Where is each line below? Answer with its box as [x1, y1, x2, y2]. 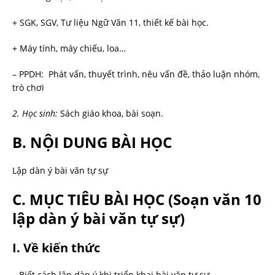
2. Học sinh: [12, 107, 58, 119]
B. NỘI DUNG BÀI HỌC [12, 132, 172, 152]
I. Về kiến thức [12, 239, 100, 256]
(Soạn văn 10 [165, 189, 261, 209]
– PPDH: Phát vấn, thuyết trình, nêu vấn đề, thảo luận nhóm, [12, 68, 260, 80]
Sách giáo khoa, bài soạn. [58, 107, 163, 119]
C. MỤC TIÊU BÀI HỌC [12, 189, 165, 209]
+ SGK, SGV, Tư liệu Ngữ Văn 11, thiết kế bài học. [12, 17, 209, 28]
